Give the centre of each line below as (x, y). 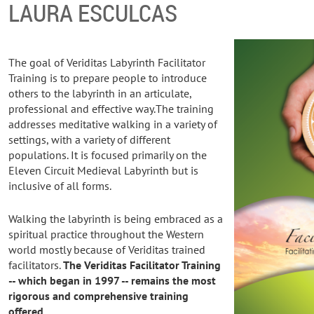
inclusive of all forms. (60, 185)
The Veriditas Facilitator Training (142, 265)
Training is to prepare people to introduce (108, 77)
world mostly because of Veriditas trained (107, 250)
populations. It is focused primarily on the (108, 155)
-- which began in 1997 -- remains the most (112, 281)
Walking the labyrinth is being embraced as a (116, 219)
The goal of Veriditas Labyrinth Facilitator (107, 62)
